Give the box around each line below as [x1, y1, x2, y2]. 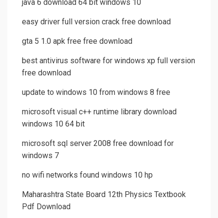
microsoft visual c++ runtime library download [22, 107, 177, 117]
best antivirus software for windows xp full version [22, 56, 195, 66]
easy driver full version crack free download [22, 17, 171, 27]
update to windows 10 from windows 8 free [22, 88, 170, 97]
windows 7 [22, 151, 59, 161]
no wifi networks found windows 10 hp [22, 170, 153, 180]
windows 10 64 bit [22, 119, 85, 129]
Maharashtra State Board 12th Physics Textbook [22, 190, 186, 200]
